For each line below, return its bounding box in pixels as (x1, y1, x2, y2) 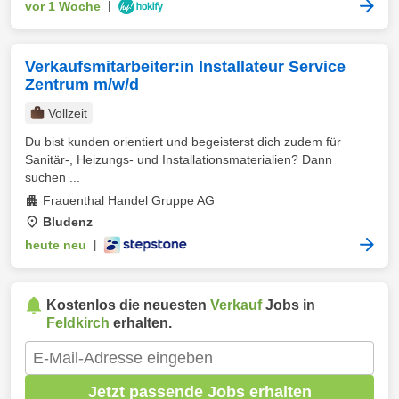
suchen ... (25, 170, 80, 184)
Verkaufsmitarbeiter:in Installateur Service (25, 58, 346, 76)
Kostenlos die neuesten (46, 297, 210, 313)
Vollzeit (48, 106, 87, 120)
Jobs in (262, 297, 315, 313)
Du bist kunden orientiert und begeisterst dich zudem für (25, 134, 341, 149)
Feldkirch (46, 315, 110, 330)
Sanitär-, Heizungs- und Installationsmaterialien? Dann (25, 152, 332, 167)
